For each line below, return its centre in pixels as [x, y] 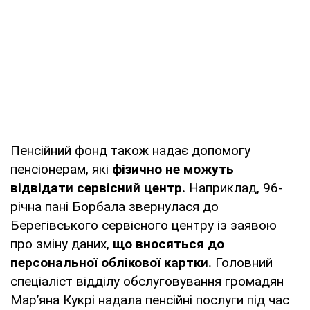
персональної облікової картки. [111, 262]
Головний [242, 262]
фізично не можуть [173, 169]
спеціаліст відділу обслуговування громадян [147, 281]
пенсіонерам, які [61, 169]
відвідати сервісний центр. [98, 188]
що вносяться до [168, 244]
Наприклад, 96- [234, 188]
